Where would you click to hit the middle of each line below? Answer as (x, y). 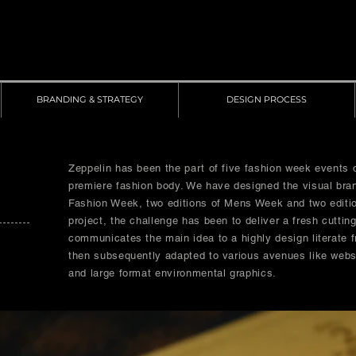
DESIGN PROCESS (267, 99)
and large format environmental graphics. (172, 273)
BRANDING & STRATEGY (90, 99)
